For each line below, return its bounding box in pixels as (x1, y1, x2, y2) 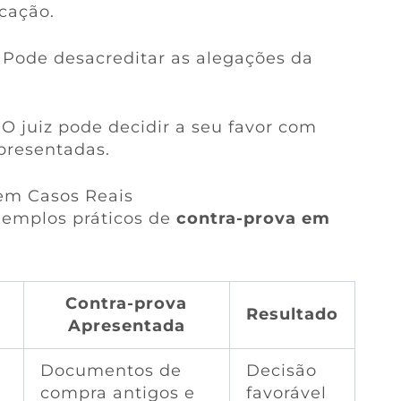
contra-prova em (175, 209, 330, 229)
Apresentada (67, 315, 185, 336)
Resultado (245, 303, 338, 324)
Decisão (245, 360, 317, 380)
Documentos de (39, 360, 182, 380)
